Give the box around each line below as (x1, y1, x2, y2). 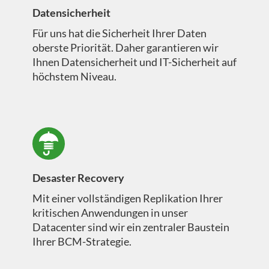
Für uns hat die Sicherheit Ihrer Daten (32, 26, 207, 40)
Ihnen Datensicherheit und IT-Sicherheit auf (32, 55, 237, 69)
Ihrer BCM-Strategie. (32, 235, 131, 249)
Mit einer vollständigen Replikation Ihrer (32, 192, 223, 205)
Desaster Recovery (32, 171, 124, 185)
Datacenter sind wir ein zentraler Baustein (32, 220, 229, 234)
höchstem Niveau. (32, 70, 116, 83)
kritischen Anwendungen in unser (32, 206, 188, 220)
